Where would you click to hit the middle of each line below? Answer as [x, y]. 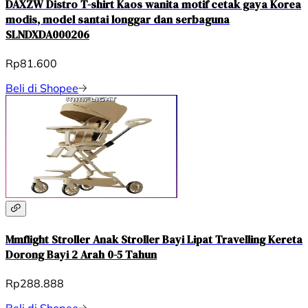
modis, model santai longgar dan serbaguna [118, 20]
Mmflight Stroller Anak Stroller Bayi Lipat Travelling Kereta [154, 239]
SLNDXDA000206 [47, 35]
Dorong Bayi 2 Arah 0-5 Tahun [81, 254]
